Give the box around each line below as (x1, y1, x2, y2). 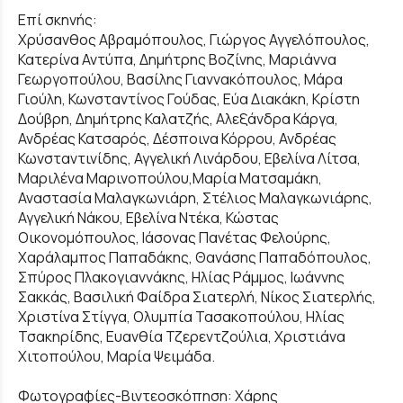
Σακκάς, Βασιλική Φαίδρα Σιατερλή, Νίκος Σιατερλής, (18, 287, 376, 308)
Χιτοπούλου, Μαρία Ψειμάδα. (18, 346, 215, 367)
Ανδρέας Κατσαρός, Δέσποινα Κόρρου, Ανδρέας (18, 129, 336, 149)
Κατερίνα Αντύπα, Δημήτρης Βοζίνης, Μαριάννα (18, 49, 336, 70)
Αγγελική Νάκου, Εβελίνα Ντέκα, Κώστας (18, 208, 279, 228)
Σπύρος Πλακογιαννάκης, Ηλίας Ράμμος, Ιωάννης (18, 267, 345, 288)
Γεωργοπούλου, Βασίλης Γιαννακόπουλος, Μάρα (18, 69, 343, 90)
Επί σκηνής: (18, 10, 97, 31)
